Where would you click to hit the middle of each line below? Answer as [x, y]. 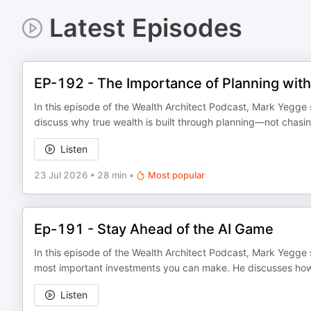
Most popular [176, 175]
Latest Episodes [145, 28]
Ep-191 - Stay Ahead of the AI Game [154, 229]
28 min [112, 175]
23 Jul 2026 [61, 175]
